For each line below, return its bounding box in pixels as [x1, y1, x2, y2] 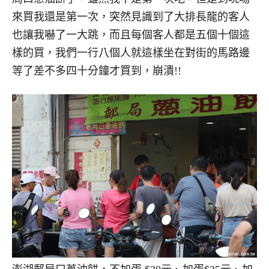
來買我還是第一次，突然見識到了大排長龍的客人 [12, 11, 250, 23]
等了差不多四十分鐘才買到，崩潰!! [12, 65, 181, 77]
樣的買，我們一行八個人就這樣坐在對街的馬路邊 [12, 47, 250, 59]
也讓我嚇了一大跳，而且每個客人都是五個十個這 [12, 29, 250, 41]
